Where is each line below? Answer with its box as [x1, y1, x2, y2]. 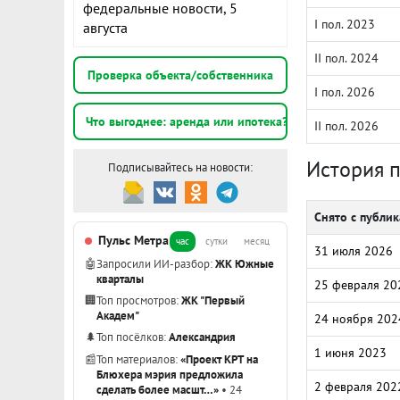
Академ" [96, 308, 139, 322]
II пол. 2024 [314, 50, 379, 66]
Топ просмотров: [96, 293, 181, 307]
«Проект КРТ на [180, 352, 258, 366]
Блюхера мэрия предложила [96, 367, 243, 381]
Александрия [169, 329, 236, 344]
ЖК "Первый [181, 293, 245, 307]
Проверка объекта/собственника [87, 66, 273, 83]
